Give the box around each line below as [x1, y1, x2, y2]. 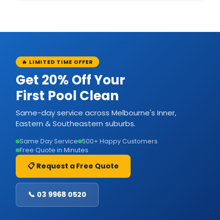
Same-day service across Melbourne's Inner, [16, 107, 176, 118]
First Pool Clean [16, 86, 119, 105]
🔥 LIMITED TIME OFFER [22, 57, 93, 66]
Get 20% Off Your [16, 71, 125, 89]
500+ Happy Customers [82, 137, 158, 145]
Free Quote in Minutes [20, 145, 88, 154]
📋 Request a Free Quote [27, 161, 119, 171]
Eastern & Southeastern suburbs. [16, 118, 136, 129]
